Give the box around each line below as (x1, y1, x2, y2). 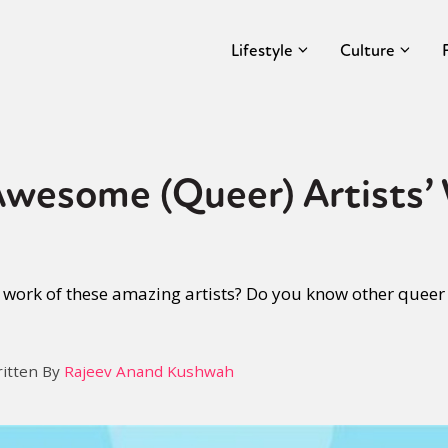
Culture (340, 39, 395, 61)
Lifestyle (231, 39, 293, 61)
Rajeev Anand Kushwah (64, 361, 234, 381)
